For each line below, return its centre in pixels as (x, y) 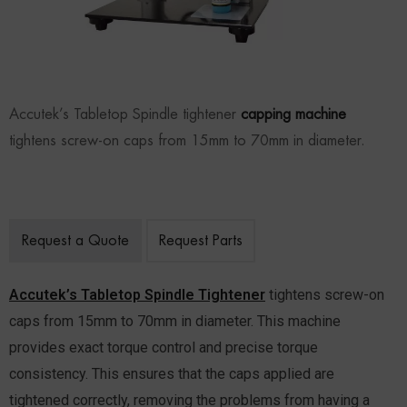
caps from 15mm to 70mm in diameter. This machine (175, 321)
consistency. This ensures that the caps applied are (172, 373)
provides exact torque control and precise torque (164, 347)
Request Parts (201, 240)
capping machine (293, 114)
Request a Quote (75, 240)
